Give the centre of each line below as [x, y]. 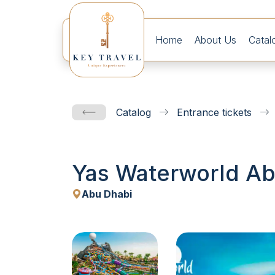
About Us [215, 40]
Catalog [135, 112]
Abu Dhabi [107, 194]
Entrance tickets [216, 112]
